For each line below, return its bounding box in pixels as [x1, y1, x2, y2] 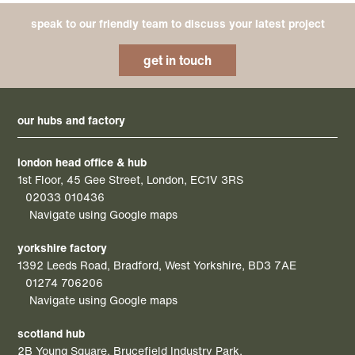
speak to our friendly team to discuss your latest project [30, 15, 325, 32]
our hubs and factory [17, 112, 126, 129]
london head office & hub [17, 154, 147, 171]
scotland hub [17, 325, 86, 342]
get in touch [143, 51, 212, 71]
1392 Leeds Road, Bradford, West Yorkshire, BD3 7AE [17, 257, 297, 274]
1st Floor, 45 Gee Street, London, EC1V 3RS [17, 171, 244, 189]
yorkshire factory [17, 239, 108, 257]
